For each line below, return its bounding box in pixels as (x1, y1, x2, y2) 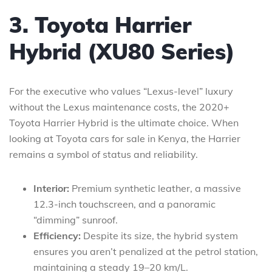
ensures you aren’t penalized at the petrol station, (33, 245, 258, 257)
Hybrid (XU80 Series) (9, 37, 235, 65)
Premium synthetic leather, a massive (69, 182, 241, 194)
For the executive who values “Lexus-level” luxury (9, 84, 233, 97)
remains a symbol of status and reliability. (9, 148, 198, 160)
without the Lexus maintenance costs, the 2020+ (9, 100, 229, 113)
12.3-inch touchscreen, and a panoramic (33, 197, 216, 210)
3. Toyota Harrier (9, 10, 191, 38)
